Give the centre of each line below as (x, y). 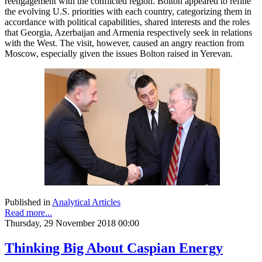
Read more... (28, 212)
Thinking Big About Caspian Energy (114, 248)
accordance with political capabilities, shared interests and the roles (127, 22)
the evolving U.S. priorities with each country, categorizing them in (128, 11)
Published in (27, 202)
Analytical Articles (86, 202)
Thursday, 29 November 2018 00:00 (72, 223)
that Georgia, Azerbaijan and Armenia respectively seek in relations (128, 32)
